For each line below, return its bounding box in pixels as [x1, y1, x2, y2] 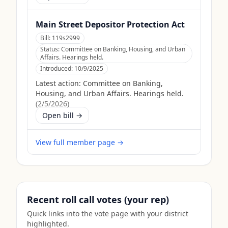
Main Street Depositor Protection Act [36, 19, 185, 30]
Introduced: [40, 64, 74, 73]
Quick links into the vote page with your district [27, 209, 188, 218]
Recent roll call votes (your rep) [27, 193, 169, 206]
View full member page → [36, 137, 124, 147]
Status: [40, 45, 61, 53]
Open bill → [42, 110, 82, 120]
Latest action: [36, 78, 81, 88]
